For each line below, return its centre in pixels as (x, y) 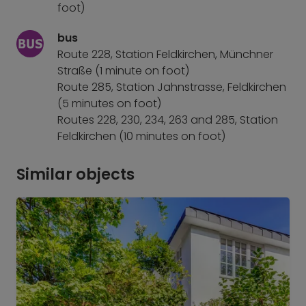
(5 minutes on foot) (109, 103)
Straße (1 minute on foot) (123, 71)
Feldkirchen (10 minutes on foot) (141, 136)
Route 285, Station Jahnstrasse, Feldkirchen (172, 87)
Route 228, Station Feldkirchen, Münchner (165, 54)
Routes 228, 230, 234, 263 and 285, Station (168, 120)
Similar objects (75, 174)
